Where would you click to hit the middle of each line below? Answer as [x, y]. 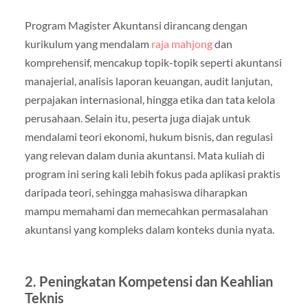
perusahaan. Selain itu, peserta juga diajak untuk [137, 118]
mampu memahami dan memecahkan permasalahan [146, 211]
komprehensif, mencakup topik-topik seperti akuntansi [153, 63]
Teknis [44, 298]
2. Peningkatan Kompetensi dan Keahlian [148, 282]
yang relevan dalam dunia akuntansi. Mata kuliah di [144, 155]
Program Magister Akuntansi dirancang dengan [136, 25]
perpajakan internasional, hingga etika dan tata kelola [150, 100]
